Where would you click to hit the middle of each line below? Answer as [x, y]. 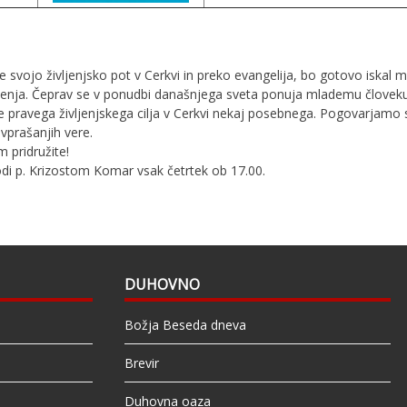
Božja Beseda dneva [185, 325]
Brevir [141, 363]
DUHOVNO [162, 285]
